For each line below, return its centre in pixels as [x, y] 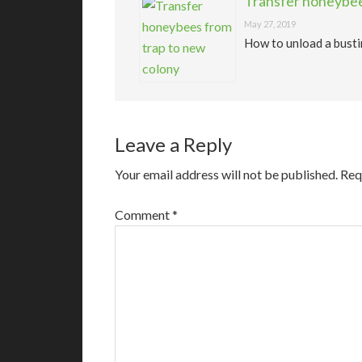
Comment [143, 215]
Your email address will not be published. [226, 174]
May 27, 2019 [270, 24]
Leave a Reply [173, 144]
